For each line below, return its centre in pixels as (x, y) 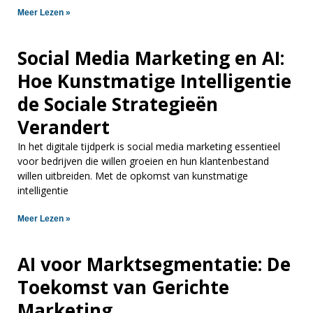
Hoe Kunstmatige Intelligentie (154, 81)
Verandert (66, 127)
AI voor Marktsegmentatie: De (154, 264)
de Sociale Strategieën (118, 104)
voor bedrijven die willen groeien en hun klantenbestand (143, 161)
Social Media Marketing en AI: (151, 58)
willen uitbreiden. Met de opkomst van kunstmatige (133, 175)
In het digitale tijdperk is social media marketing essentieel (149, 146)
